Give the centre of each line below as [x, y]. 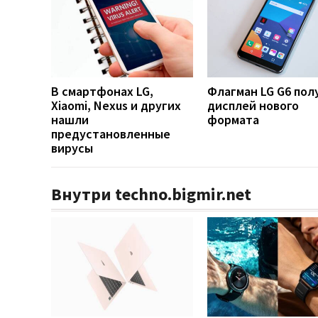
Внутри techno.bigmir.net [151, 194]
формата [233, 119]
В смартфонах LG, [102, 91]
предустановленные [111, 133]
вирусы [72, 148]
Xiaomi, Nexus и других [116, 105]
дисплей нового [253, 105]
